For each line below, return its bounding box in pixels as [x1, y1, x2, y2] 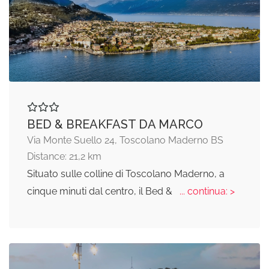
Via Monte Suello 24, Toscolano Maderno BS [27, 134, 223, 147]
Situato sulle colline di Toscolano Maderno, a [27, 168, 225, 180]
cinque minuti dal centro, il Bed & [27, 186, 175, 198]
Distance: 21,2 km [27, 151, 101, 163]
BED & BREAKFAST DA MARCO [27, 117, 203, 132]
